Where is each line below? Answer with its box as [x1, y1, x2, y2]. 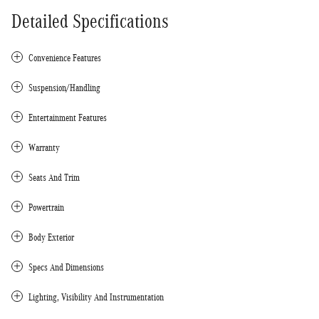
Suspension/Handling [28, 82, 100, 93]
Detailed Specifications [11, 10, 169, 32]
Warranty [28, 142, 60, 153]
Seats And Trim [28, 172, 80, 183]
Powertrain [28, 202, 64, 213]
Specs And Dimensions [28, 261, 104, 273]
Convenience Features [28, 52, 101, 63]
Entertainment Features [28, 112, 107, 123]
